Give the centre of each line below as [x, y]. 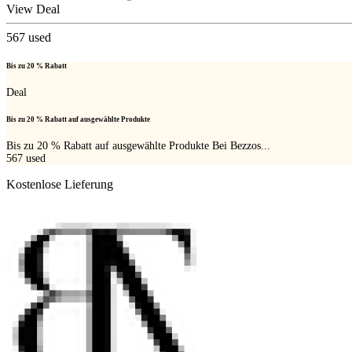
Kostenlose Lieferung [60, 185]
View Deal [33, 9]
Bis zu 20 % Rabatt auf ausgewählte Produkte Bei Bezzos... [138, 146]
